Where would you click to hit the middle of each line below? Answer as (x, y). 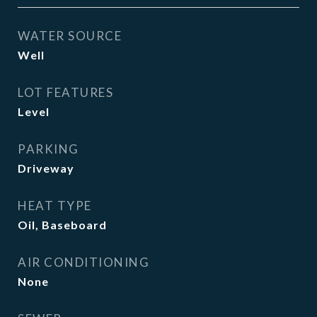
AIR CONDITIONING (83, 262)
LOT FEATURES (65, 92)
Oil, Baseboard (62, 225)
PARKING (48, 149)
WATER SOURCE (70, 36)
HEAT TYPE (55, 206)
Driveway (46, 168)
